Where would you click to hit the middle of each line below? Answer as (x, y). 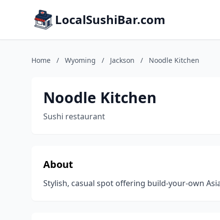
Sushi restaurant (74, 116)
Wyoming (80, 60)
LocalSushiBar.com (110, 19)
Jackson (122, 60)
